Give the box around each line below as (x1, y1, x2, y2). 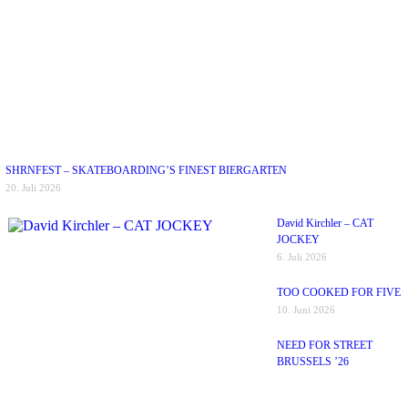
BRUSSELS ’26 (277, 355, 349, 369)
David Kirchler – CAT (277, 217, 373, 230)
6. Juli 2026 (277, 251, 327, 263)
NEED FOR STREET (277, 339, 372, 352)
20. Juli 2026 (5, 182, 61, 194)
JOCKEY (277, 233, 320, 247)
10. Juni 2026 (277, 304, 335, 316)
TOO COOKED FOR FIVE (277, 286, 401, 300)
